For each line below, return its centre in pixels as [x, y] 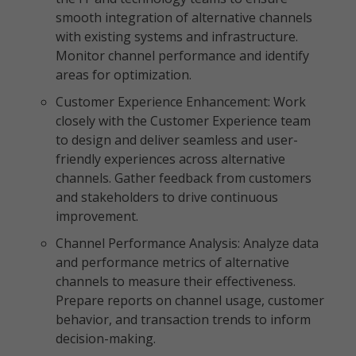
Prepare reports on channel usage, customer [190, 300]
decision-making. [106, 339]
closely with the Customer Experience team [183, 121]
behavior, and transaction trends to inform [183, 319]
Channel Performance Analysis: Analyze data [187, 243]
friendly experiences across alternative [170, 159]
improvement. [97, 216]
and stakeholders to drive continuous [167, 197]
